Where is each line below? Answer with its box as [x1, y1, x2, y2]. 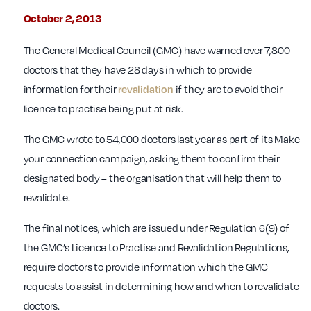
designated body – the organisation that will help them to [23, 171, 282, 185]
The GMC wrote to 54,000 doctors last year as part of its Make [23, 133, 300, 146]
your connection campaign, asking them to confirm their [23, 152, 280, 165]
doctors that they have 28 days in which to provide [23, 63, 252, 76]
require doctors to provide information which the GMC [23, 260, 269, 274]
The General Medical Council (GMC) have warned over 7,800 [23, 44, 290, 57]
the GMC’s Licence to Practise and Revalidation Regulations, [23, 241, 289, 254]
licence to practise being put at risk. [23, 102, 183, 115]
